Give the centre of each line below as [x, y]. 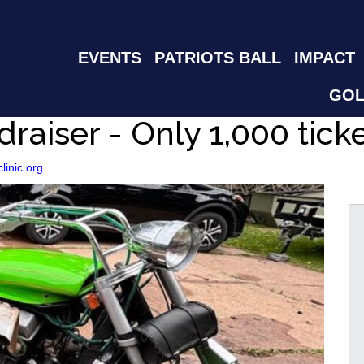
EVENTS [110, 58]
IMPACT [325, 58]
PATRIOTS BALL [218, 58]
